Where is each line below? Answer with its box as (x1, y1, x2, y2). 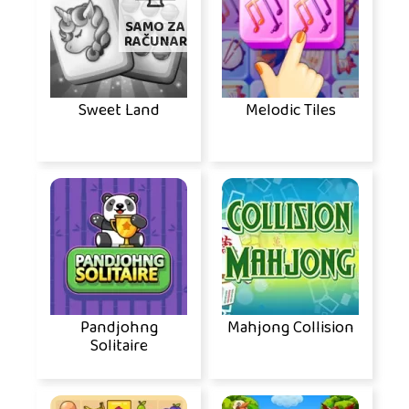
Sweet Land (78, 96, 160, 126)
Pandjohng (79, 313, 158, 343)
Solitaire (89, 331, 148, 362)
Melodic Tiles (245, 96, 336, 126)
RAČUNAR (123, 28, 187, 56)
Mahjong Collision (226, 313, 354, 343)
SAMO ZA (125, 14, 185, 41)
